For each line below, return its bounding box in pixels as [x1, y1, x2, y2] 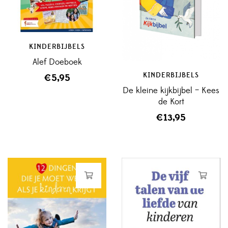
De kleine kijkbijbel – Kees [123, 85, 219, 97]
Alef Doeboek [32, 56, 82, 68]
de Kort [158, 96, 184, 108]
